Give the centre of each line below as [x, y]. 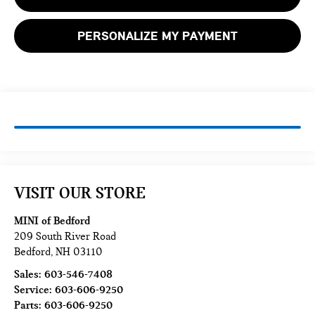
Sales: [30, 275]
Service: [35, 290]
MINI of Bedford [52, 221]
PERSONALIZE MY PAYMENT [157, 36]
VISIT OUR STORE [80, 193]
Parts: [30, 306]
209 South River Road [65, 237]
